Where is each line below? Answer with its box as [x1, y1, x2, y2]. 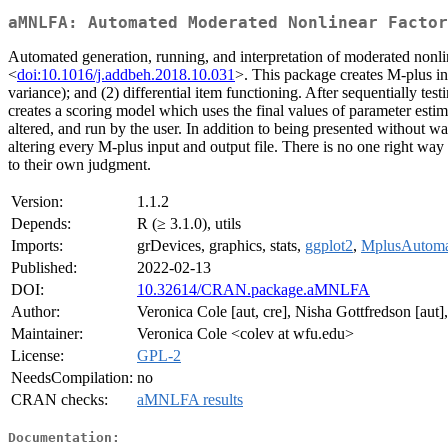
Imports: [11, 237, 63, 255]
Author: [11, 303, 60, 321]
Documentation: [8, 429, 120, 445]
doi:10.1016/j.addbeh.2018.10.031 [17, 66, 235, 84]
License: [11, 347, 64, 365]
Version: [11, 193, 63, 211]
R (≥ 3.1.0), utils [137, 215, 241, 233]
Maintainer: [11, 325, 83, 343]
